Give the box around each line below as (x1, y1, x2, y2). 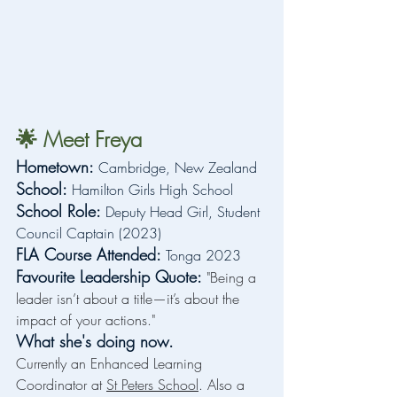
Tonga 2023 (161, 245, 241, 266)
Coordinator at (16, 375, 106, 395)
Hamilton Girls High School (67, 180, 233, 200)
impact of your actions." (16, 310, 155, 331)
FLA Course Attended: (16, 244, 161, 266)
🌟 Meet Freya (16, 125, 142, 154)
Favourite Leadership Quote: (16, 266, 202, 288)
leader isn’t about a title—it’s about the (16, 289, 244, 309)
